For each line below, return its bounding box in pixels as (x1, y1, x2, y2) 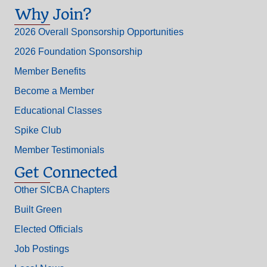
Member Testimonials (14, 145, 104, 156)
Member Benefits (14, 66, 86, 77)
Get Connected (14, 163, 117, 182)
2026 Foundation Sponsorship (14, 46, 142, 57)
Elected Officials (14, 224, 83, 235)
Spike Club (14, 125, 61, 136)
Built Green (14, 204, 62, 215)
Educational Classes (14, 105, 102, 116)
